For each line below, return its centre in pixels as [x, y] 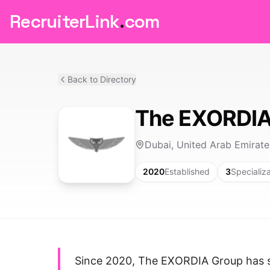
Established [187, 171]
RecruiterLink [65, 21]
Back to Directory [102, 79]
